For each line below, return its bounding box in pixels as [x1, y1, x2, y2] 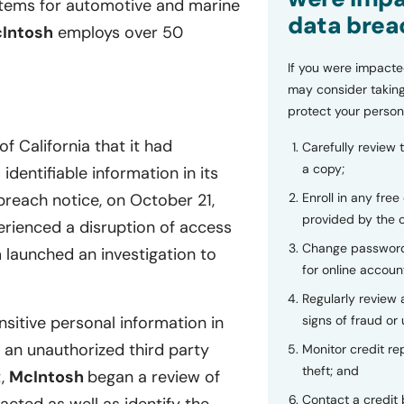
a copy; [301, 161, 344, 177]
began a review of [87, 366, 220, 389]
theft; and [301, 363, 359, 379]
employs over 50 [53, 22, 183, 44]
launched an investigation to [2, 243, 216, 266]
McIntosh [9, 366, 87, 389]
